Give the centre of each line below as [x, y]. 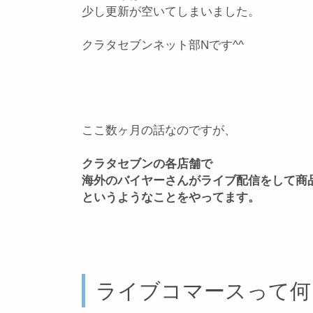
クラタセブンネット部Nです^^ [163, 45]
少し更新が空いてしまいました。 [171, 12]
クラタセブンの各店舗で [147, 163]
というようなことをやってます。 [171, 197]
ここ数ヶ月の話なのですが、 [159, 130]
